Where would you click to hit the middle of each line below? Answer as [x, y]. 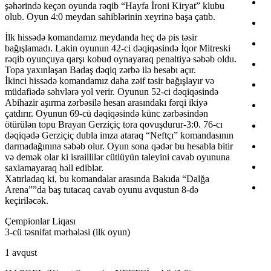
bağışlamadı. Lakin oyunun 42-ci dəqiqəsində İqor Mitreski [118, 48]
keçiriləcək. [27, 201]
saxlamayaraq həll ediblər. [54, 168]
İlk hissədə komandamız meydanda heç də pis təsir [101, 38]
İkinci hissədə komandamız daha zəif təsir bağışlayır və [109, 81]
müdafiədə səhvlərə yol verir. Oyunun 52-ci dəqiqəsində [112, 92]
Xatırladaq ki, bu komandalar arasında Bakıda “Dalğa [107, 179]
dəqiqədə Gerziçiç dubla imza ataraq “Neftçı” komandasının [119, 135]
